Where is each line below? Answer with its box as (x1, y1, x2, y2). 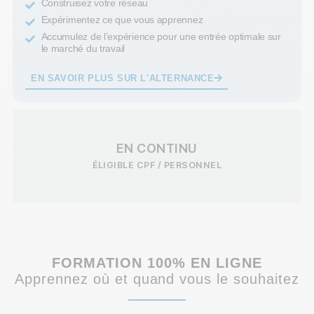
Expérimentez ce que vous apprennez (41, 13, 203, 25)
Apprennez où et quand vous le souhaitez (14, 271, 300, 287)
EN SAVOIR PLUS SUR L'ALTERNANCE (31, 73, 214, 83)
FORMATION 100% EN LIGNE (52, 254, 262, 271)
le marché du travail (41, 42, 125, 54)
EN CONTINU (116, 140, 198, 156)
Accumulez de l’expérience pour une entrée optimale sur (41, 30, 281, 42)
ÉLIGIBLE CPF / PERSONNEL (92, 159, 222, 170)
